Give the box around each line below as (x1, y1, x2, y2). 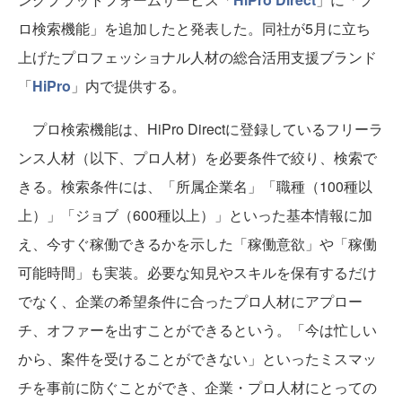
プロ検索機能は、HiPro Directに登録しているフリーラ (18, 118, 383, 139)
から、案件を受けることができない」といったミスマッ (18, 348, 377, 369)
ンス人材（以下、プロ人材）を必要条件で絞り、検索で (18, 147, 377, 168)
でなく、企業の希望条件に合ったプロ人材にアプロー (18, 291, 363, 311)
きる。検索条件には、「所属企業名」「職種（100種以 (18, 176, 372, 197)
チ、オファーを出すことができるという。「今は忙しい (18, 319, 377, 340)
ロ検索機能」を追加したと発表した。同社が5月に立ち (18, 18, 371, 39)
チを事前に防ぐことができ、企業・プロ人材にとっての (18, 377, 377, 398)
